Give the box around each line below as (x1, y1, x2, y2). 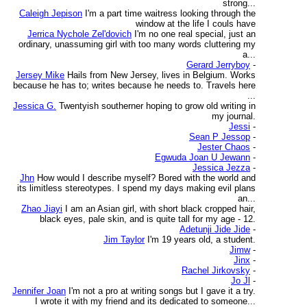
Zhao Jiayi (21, 204, 62, 214)
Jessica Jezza (193, 162, 250, 173)
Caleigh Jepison (19, 8, 82, 19)
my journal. (212, 111, 256, 121)
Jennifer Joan (12, 286, 66, 296)
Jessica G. (13, 101, 56, 111)
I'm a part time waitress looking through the (85, 8, 256, 19)
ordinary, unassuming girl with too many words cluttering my (19, 39, 256, 49)
